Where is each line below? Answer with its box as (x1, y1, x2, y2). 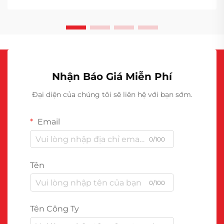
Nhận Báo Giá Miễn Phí (52, 70, 172, 82)
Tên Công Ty (30, 204, 79, 213)
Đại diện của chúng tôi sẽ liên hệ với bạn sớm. (31, 90, 192, 99)
